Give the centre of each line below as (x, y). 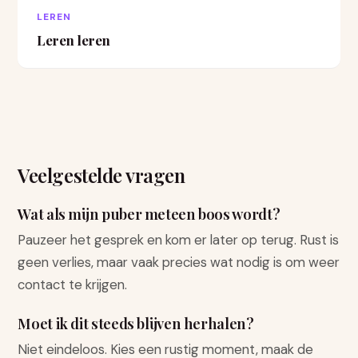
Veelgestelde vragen (101, 175)
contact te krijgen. (73, 284)
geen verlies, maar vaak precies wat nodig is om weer (179, 262)
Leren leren (74, 40)
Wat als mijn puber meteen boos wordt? (149, 214)
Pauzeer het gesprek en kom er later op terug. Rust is (179, 240)
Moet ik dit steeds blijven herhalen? (136, 323)
